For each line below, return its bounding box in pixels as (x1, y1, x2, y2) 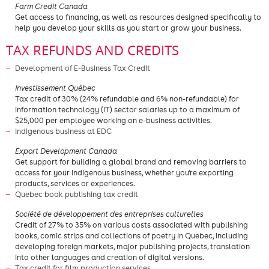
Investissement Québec (15, 83, 95, 92)
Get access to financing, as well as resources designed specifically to (15, 13, 261, 22)
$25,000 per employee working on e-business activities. (15, 116, 212, 125)
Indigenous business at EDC (15, 127, 113, 136)
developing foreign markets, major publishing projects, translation (15, 242, 250, 251)
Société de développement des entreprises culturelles (15, 210, 204, 219)
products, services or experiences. (15, 179, 135, 188)
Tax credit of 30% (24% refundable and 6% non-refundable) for (15, 94, 239, 103)
